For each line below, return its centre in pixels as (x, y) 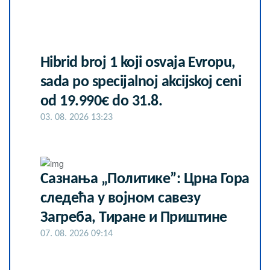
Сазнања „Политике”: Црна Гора (145, 179)
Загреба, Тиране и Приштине (134, 218)
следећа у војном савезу (121, 198)
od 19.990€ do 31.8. (102, 102)
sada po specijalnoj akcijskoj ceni (141, 83)
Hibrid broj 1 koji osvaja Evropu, (138, 63)
